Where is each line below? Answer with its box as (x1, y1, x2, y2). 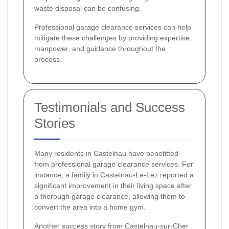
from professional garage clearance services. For (34, 160, 193, 169)
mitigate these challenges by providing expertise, (34, 34, 192, 42)
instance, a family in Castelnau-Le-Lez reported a (34, 171, 194, 179)
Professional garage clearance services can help (34, 23, 191, 32)
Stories (34, 116, 75, 131)
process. (34, 55, 62, 64)
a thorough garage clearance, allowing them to (34, 192, 185, 201)
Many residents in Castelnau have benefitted (34, 149, 178, 158)
